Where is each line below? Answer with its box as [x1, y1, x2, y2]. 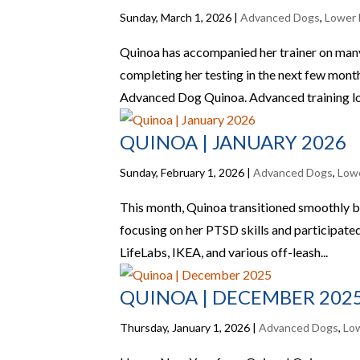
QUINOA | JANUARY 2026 [120, 130, 347, 153]
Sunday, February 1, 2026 [120, 166, 245, 179]
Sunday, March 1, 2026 [120, 10, 232, 24]
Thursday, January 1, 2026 [120, 321, 251, 334]
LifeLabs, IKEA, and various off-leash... [120, 244, 329, 260]
